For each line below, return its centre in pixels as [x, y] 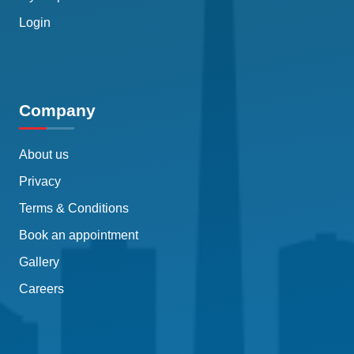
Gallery [39, 262]
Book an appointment [79, 235]
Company [57, 111]
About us [44, 155]
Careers [41, 289]
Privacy [40, 182]
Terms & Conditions [74, 209]
